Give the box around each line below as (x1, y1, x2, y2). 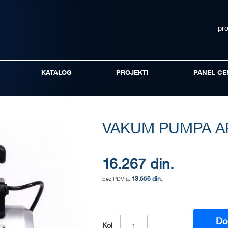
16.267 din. (102, 159, 175, 173)
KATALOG (41, 70, 72, 76)
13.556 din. (132, 176, 163, 182)
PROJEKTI (116, 70, 149, 76)
